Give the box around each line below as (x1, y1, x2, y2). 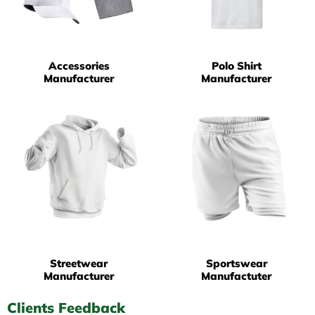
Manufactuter (201, 269, 271, 283)
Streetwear (50, 257, 108, 271)
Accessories (48, 59, 110, 73)
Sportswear (205, 257, 267, 271)
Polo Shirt (211, 59, 262, 73)
